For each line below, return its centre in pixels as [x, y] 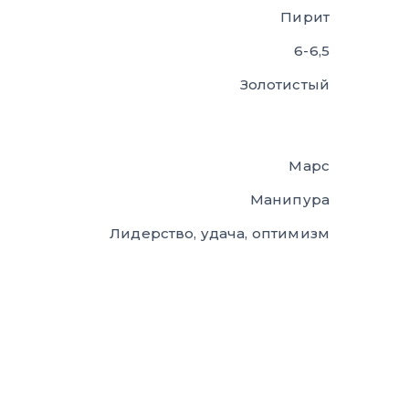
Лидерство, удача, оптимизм [220, 233]
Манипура [289, 199]
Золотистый [284, 84]
